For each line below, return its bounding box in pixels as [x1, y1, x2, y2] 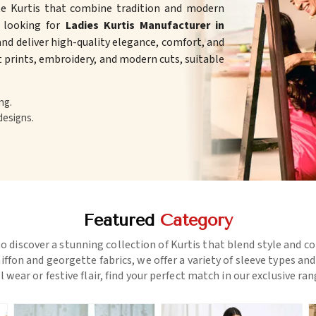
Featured [83, 210, 160, 231]
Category [160, 210, 233, 231]
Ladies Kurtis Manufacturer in [65, 18, 225, 34]
